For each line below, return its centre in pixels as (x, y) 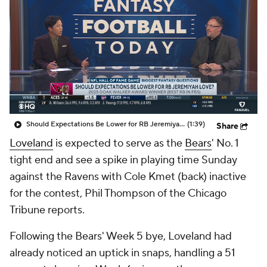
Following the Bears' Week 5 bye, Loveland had (121, 236)
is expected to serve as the (119, 143)
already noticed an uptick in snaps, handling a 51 (122, 253)
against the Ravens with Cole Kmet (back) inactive (128, 177)
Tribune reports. (47, 210)
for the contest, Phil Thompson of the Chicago (118, 193)
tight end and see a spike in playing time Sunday (123, 160)
